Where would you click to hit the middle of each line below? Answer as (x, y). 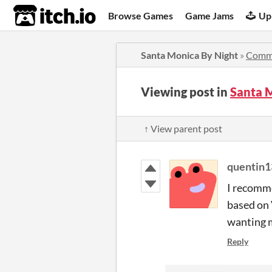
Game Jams (210, 15)
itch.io (39, 16)
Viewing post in (185, 92)
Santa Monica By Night (189, 55)
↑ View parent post (183, 128)
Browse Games (141, 15)
